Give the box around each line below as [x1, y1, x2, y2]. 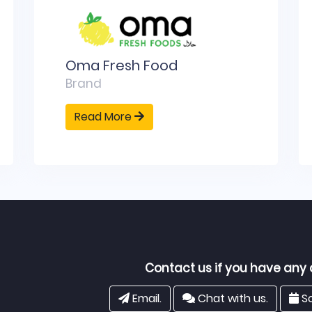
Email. [129, 290, 162, 306]
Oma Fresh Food [65, 56, 178, 75]
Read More [75, 109, 134, 125]
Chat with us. [194, 290, 268, 306]
